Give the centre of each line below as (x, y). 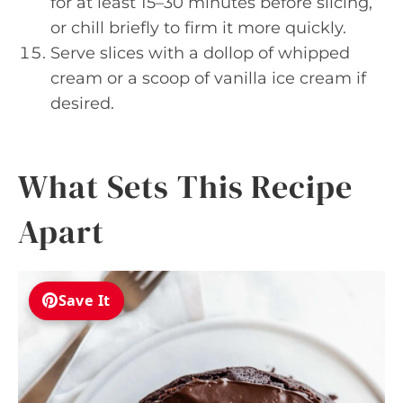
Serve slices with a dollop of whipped (200, 53)
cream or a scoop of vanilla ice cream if (208, 78)
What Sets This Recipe (185, 186)
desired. (82, 103)
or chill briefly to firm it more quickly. (198, 27)
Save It (84, 301)
